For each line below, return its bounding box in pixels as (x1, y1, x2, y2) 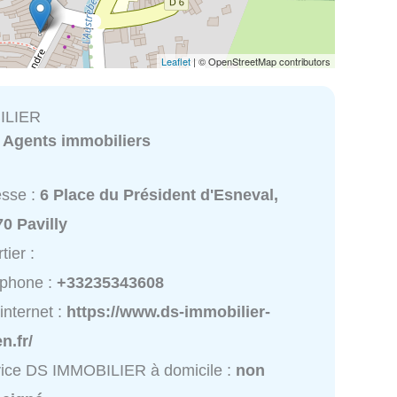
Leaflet (161, 53, 191, 68)
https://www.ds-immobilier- (66, 303, 271, 322)
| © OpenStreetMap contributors (191, 53, 331, 68)
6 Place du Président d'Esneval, (40, 186, 279, 205)
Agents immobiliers (3, 131, 152, 150)
